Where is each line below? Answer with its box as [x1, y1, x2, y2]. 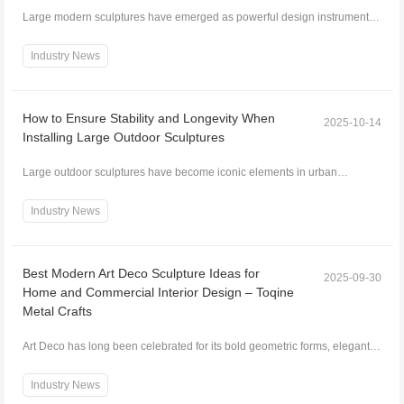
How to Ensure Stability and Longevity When [22, 110, 275, 125]
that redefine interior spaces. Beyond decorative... [22, 28, 264, 41]
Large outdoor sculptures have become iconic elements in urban [22, 165, 337, 179]
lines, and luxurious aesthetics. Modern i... [22, 357, 227, 371]
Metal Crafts [22, 303, 92, 318]
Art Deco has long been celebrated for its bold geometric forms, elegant [22, 339, 370, 353]
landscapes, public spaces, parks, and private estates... [22, 183, 291, 197]
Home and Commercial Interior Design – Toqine [22, 284, 294, 299]
